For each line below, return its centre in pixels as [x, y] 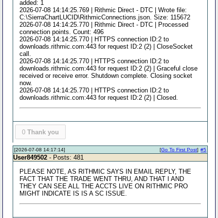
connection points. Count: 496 [62, 32]
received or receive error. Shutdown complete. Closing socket [106, 75]
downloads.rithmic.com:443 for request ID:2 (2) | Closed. [99, 97]
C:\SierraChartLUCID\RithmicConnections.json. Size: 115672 [105, 17]
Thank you [43, 132]
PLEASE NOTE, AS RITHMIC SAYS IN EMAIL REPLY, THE [106, 172]
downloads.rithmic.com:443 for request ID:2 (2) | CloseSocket [106, 46]
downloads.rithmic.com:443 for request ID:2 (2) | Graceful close [109, 68]
